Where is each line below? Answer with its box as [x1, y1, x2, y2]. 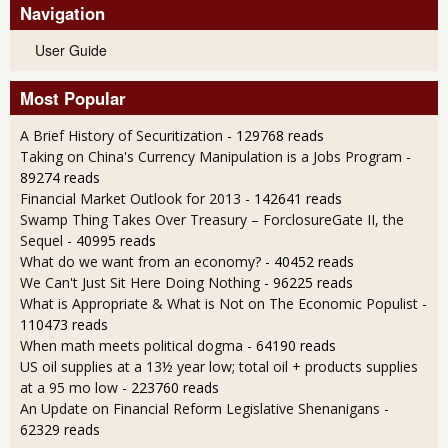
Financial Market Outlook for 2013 [20, 188, 241, 208]
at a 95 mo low [20, 377, 118, 397]
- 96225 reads [264, 272, 353, 292]
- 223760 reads [122, 377, 219, 397]
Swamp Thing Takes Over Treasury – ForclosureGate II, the [20, 209, 404, 229]
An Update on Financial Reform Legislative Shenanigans [20, 398, 380, 418]
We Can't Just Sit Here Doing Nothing [20, 272, 260, 292]
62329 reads [20, 419, 100, 439]
